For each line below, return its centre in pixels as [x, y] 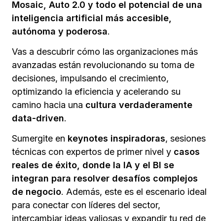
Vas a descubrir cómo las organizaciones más [105, 52]
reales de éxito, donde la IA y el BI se [93, 165]
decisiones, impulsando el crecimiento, [90, 78]
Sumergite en [40, 138]
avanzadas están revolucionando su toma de [103, 65]
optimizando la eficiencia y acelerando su [96, 92]
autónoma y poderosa [60, 31]
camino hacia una [49, 105]
